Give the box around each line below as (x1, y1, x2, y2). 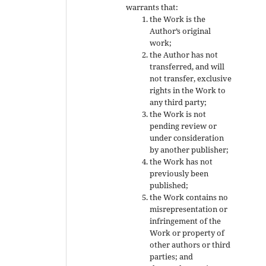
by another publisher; (150, 144, 229, 155)
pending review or (150, 120, 217, 131)
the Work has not (150, 156, 213, 167)
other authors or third (150, 239, 231, 250)
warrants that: (126, 1, 179, 12)
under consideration (150, 132, 224, 143)
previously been (150, 167, 209, 179)
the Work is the (150, 13, 206, 24)
